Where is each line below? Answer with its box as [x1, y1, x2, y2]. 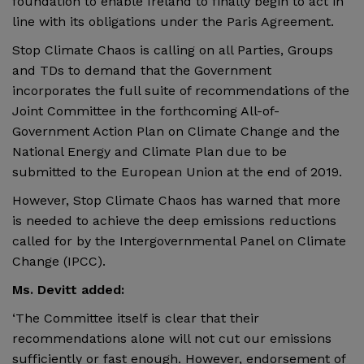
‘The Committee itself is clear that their [12, 310, 259, 326]
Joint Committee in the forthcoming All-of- [12, 102, 279, 119]
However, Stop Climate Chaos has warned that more [12, 192, 340, 208]
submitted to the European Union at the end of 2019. [12, 163, 342, 180]
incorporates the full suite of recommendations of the [12, 82, 349, 98]
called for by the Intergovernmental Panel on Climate [12, 232, 346, 249]
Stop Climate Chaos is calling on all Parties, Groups [12, 41, 333, 58]
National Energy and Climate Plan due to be [12, 143, 287, 159]
